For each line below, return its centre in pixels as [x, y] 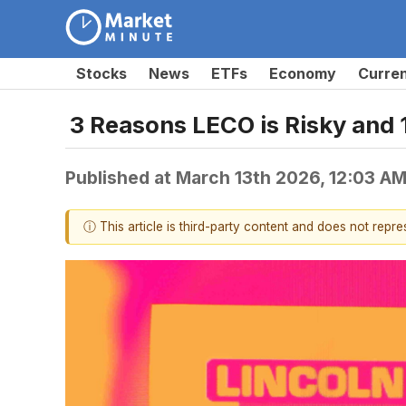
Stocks [101, 73]
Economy [303, 73]
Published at [121, 177]
